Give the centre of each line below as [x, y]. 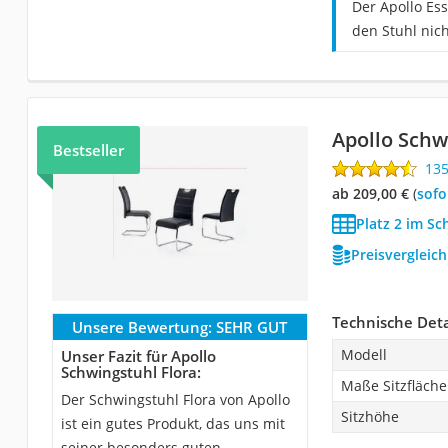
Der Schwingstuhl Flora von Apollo [175, 399]
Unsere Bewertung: [142, 326]
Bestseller [88, 149]
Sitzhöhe [369, 416]
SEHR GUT [252, 326]
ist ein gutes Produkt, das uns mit [172, 423]
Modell [363, 354]
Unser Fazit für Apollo [138, 355]
